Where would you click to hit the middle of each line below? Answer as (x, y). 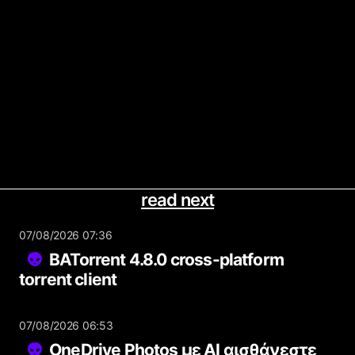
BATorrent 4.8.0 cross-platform (166, 260)
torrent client (68, 279)
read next (177, 200)
